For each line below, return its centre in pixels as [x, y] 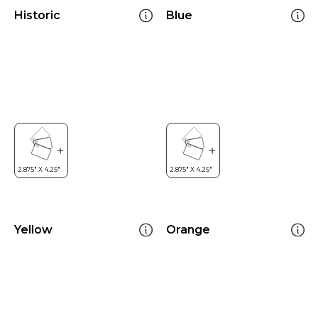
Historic [37, 15]
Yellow [33, 229]
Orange [188, 229]
